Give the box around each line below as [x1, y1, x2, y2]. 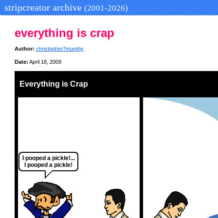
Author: [15, 46, 35, 52]
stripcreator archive [2, 2, 84, 13]
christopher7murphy [36, 46, 84, 52]
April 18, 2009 [28, 59, 61, 65]
